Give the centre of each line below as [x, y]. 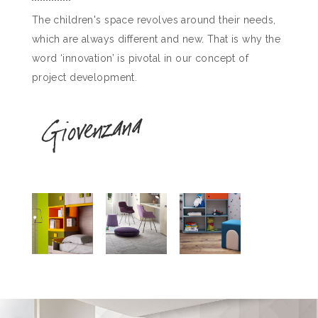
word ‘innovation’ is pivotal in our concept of [140, 59]
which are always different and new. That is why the [156, 39]
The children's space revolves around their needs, [154, 20]
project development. [84, 78]
